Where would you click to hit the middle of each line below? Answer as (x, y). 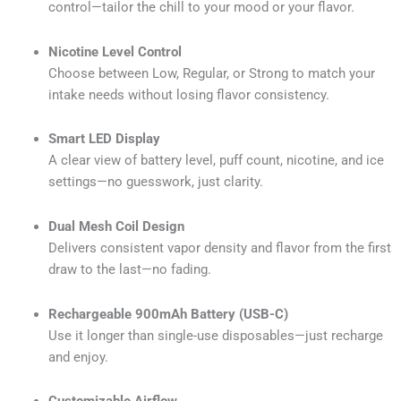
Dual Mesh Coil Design (116, 227)
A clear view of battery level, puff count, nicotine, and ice (216, 161)
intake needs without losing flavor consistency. (188, 94)
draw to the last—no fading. (129, 270)
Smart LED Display (104, 139)
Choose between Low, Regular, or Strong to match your (211, 73)
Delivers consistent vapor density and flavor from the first (219, 248)
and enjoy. (78, 357)
